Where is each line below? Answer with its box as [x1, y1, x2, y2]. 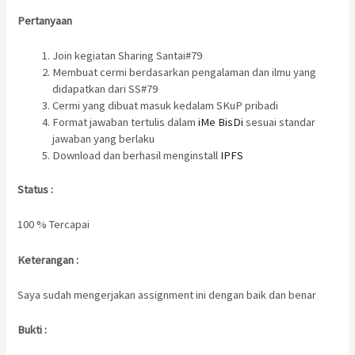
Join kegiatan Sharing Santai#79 [52, 48, 203, 63]
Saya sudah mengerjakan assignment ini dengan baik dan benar [17, 287, 317, 302]
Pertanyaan [17, 13, 73, 28]
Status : [17, 181, 54, 197]
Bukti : [17, 323, 48, 338]
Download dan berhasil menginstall [52, 147, 221, 162]
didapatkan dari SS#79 [52, 81, 158, 96]
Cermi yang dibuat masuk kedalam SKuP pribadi [52, 97, 279, 113]
